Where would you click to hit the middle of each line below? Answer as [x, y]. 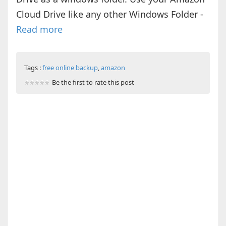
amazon [113, 68]
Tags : [33, 68]
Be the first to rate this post [93, 82]
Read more [39, 30]
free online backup [70, 68]
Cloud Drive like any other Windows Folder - [109, 14]
